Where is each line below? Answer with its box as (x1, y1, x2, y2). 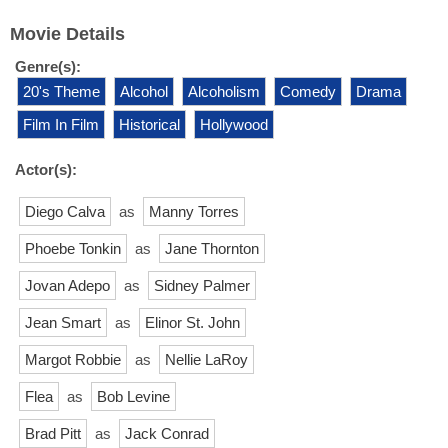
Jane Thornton (165, 239, 259, 257)
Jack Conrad (125, 424, 209, 442)
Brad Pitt (25, 424, 81, 442)
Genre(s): (15, 57, 81, 75)
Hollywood (200, 115, 268, 133)
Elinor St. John (145, 313, 240, 331)
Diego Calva (25, 202, 105, 220)
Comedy (280, 82, 336, 100)
